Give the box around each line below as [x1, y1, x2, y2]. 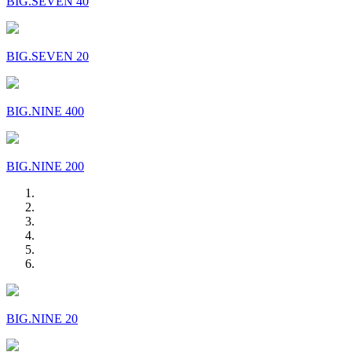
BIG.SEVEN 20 [6, 49, 89, 63]
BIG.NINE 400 [6, 104, 84, 118]
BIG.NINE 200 [6, 159, 84, 173]
